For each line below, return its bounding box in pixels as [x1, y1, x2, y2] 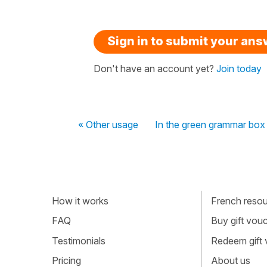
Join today [216, 63, 262, 74]
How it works [52, 194, 108, 207]
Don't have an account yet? [94, 63, 216, 74]
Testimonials [52, 234, 105, 247]
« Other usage [78, 119, 138, 131]
